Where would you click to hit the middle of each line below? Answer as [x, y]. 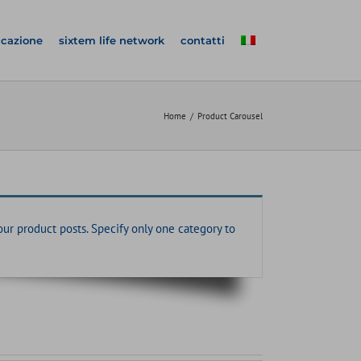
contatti [203, 40]
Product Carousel [230, 116]
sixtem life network [112, 40]
